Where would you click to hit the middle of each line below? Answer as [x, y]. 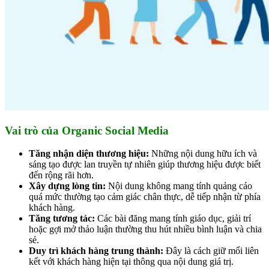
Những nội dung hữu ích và [203, 154]
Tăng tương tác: [62, 219]
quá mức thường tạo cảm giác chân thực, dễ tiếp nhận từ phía [145, 197]
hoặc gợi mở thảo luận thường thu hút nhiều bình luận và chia [145, 229]
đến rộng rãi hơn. [61, 175]
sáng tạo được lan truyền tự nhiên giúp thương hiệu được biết [145, 165]
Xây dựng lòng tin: [67, 186]
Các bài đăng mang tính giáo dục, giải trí [173, 219]
